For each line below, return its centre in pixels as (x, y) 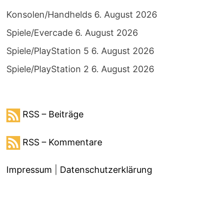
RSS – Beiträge (53, 114)
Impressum (29, 169)
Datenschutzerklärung (106, 169)
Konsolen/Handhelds (49, 15)
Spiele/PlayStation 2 (47, 69)
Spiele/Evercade (39, 33)
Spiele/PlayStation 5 (47, 51)
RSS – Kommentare (62, 142)
